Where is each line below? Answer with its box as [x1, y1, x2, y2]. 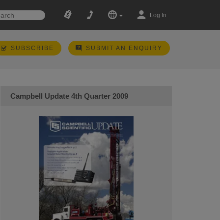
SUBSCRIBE [10, 45, 54, 52]
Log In [149, 12, 166, 19]
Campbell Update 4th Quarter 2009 [10, 92, 128, 100]
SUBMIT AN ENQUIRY [85, 45, 163, 52]
